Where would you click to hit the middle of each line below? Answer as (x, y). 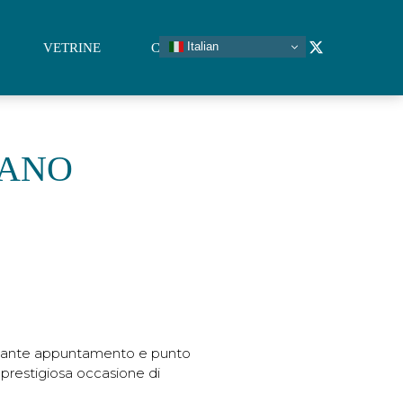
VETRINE (72, 47)
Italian (201, 46)
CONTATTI (183, 47)
